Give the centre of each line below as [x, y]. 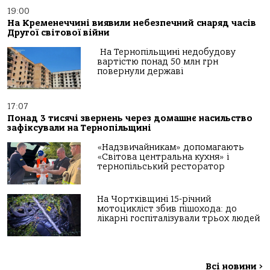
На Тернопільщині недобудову [167, 52]
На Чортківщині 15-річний [154, 199]
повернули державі [140, 72]
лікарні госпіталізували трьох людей [179, 219]
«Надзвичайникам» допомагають [171, 148]
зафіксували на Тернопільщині [79, 128]
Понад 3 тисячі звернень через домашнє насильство [130, 119]
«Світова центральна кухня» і [163, 157]
